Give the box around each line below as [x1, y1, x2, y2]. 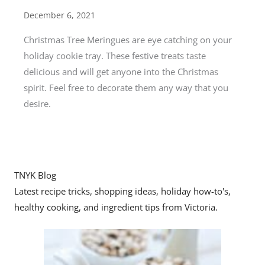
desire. [24, 97, 51, 109]
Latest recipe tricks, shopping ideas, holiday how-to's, [14, 185, 231, 197]
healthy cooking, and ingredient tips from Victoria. [14, 201, 218, 213]
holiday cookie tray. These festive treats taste [24, 49, 206, 62]
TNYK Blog [14, 169, 56, 181]
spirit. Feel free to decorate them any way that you [24, 81, 228, 93]
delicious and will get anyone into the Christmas [24, 65, 218, 77]
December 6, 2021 [24, 9, 95, 21]
